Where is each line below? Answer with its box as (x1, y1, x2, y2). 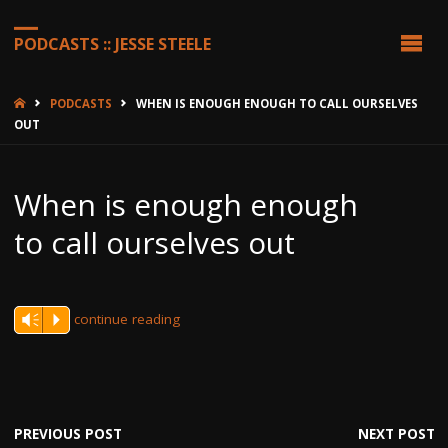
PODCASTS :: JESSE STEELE (13, 32, 211, 55)
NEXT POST (357, 424, 435, 443)
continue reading (73, 309, 180, 328)
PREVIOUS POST (13, 424, 122, 443)
